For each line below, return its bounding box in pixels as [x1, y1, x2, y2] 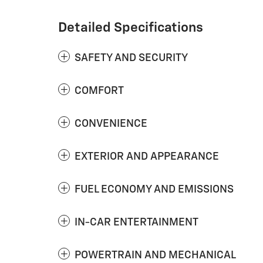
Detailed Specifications [58, 21, 203, 35]
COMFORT [75, 86, 124, 96]
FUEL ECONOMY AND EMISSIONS [75, 184, 234, 195]
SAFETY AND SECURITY [75, 53, 188, 63]
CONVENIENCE [75, 119, 147, 129]
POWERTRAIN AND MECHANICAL [75, 250, 236, 261]
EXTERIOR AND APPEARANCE [75, 151, 219, 162]
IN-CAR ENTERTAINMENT [75, 217, 198, 228]
